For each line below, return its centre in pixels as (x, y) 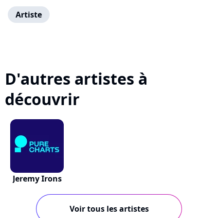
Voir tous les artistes (109, 209)
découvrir (42, 99)
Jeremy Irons (37, 179)
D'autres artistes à (76, 79)
